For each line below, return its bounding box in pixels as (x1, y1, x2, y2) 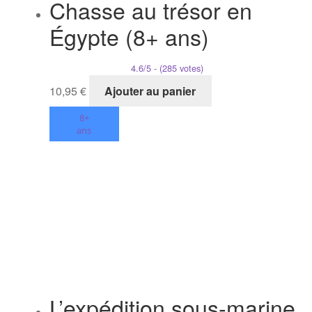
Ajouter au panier (104, 82, 196, 99)
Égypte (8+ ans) (49, 19, 209, 52)
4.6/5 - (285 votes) (130, 61, 203, 75)
